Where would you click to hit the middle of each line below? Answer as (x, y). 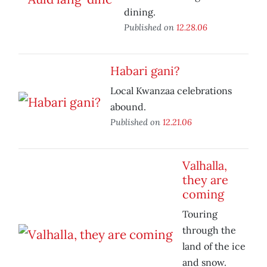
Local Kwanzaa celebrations (171, 91)
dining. (140, 12)
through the (209, 230)
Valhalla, (205, 166)
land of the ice (214, 246)
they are (205, 180)
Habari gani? (145, 71)
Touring (200, 214)
